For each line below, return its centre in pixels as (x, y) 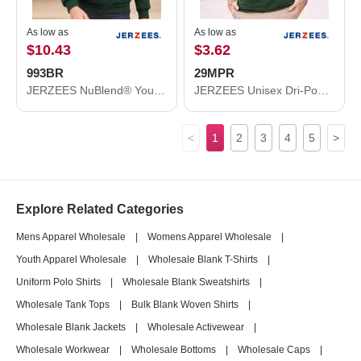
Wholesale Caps (274, 350)
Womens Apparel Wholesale (210, 237)
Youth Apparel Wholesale (71, 259)
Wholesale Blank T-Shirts (203, 259)
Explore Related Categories (100, 209)
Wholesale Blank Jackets (71, 327)
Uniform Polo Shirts (58, 282)
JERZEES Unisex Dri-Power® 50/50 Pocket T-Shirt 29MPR (323, 90)
